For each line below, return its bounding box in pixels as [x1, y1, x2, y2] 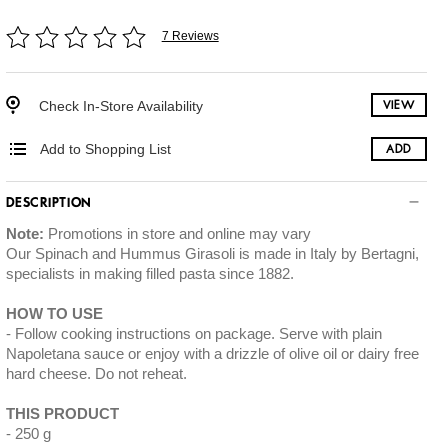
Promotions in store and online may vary [43, 225, 311, 242]
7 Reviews [161, 28, 219, 43]
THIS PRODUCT [5, 405, 119, 422]
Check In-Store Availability [38, 97, 203, 114]
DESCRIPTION [5, 197, 92, 210]
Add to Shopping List [39, 141, 171, 157]
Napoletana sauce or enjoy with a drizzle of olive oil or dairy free [5, 345, 419, 362]
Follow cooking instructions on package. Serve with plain [14, 325, 382, 342]
